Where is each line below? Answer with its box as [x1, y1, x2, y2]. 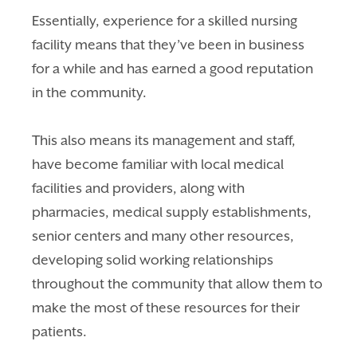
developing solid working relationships [32, 251, 274, 268]
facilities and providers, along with [32, 179, 245, 196]
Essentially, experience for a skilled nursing [32, 12, 298, 29]
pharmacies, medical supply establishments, [32, 203, 312, 220]
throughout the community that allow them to [32, 275, 324, 292]
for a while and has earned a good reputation [32, 60, 314, 76]
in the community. [32, 84, 147, 100]
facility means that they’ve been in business [32, 36, 305, 53]
